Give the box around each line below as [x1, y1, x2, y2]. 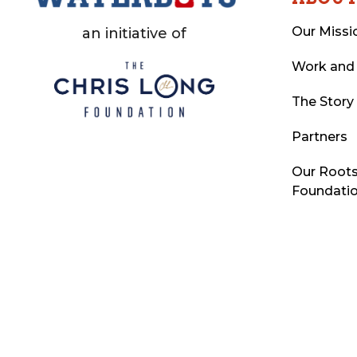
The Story [292, 94, 354, 110]
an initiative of [81, 25, 186, 43]
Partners [292, 129, 347, 145]
